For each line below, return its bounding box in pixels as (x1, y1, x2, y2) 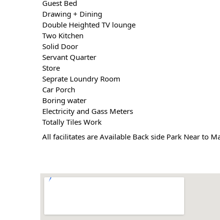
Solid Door (40, 41, 79, 52)
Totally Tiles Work (40, 117, 102, 127)
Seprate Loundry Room (40, 74, 121, 84)
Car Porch (40, 84, 76, 95)
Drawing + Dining (40, 9, 103, 19)
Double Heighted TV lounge (40, 20, 136, 30)
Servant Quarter (40, 52, 97, 62)
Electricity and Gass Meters (40, 106, 134, 116)
